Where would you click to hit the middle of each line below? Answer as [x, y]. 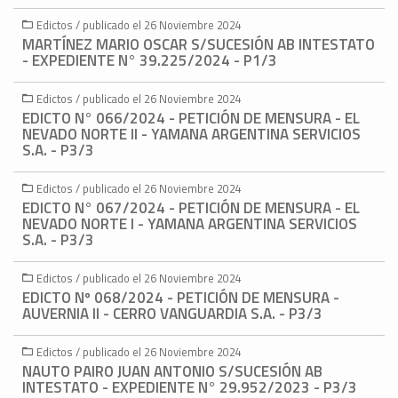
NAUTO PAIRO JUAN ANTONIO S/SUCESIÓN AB [172, 372]
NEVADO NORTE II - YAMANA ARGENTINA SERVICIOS [191, 135]
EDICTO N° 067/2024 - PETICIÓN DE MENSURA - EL [191, 208]
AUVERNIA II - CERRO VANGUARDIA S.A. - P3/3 [172, 314]
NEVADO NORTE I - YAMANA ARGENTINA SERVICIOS [190, 224]
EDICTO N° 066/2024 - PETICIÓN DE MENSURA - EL [191, 119]
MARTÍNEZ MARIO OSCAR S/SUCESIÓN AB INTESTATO [199, 45]
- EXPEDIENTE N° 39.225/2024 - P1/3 [150, 61]
